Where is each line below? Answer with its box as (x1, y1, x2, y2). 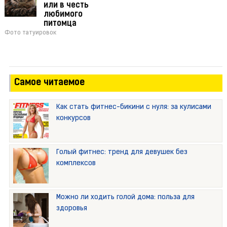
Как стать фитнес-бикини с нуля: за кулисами (56, 103, 211, 111)
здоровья (56, 205, 87, 213)
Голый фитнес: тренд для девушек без (56, 148, 187, 157)
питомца (43, 20, 77, 28)
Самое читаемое (14, 78, 85, 88)
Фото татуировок (4, 30, 56, 36)
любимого (43, 11, 83, 19)
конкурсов (56, 115, 91, 123)
